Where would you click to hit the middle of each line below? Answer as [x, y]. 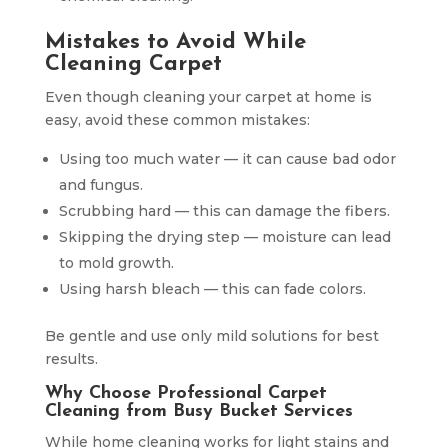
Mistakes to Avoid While [175, 42]
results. [71, 358]
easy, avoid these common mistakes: [177, 119]
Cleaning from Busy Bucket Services [198, 411]
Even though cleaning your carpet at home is [208, 96]
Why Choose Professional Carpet [185, 393]
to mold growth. [116, 262]
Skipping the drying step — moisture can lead [224, 236]
